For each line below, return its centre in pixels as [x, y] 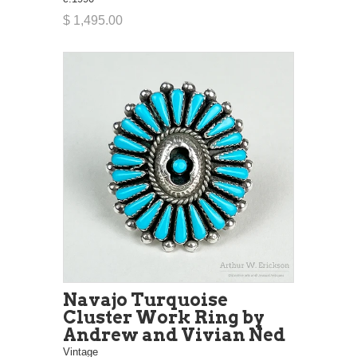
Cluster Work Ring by [164, 317]
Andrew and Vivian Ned [174, 334]
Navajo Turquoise [145, 299]
